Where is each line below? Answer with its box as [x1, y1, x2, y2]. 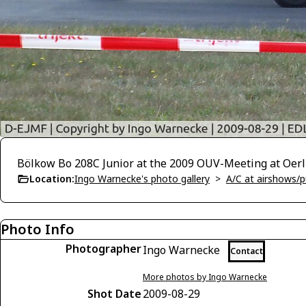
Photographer [66, 240, 141, 256]
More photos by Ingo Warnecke [143, 270, 267, 283]
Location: [29, 171, 74, 185]
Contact [230, 245, 263, 257]
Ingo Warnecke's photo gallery [74, 171, 210, 185]
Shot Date [87, 286, 141, 301]
